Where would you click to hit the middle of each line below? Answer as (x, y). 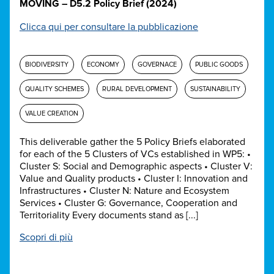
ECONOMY (103, 65)
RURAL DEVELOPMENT (137, 89)
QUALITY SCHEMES (54, 89)
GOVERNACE (157, 65)
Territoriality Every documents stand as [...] (109, 216)
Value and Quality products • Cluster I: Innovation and (134, 179)
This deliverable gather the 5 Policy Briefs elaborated (132, 142)
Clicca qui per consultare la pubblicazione (109, 27)
